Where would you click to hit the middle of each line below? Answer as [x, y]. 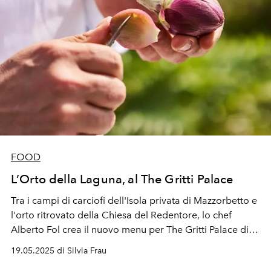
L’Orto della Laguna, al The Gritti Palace [122, 179]
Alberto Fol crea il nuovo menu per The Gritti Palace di [130, 229]
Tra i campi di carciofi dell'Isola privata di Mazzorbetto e [134, 200]
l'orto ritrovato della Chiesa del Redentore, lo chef [121, 215]
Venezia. [30, 244]
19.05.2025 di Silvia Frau [59, 250]
